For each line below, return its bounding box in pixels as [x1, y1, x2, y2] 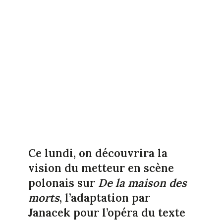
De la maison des [98, 175, 187, 190]
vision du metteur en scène [28, 161, 174, 175]
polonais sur [28, 175, 98, 190]
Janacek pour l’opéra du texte [28, 205, 185, 220]
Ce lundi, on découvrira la [28, 146, 167, 160]
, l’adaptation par [59, 190, 150, 205]
